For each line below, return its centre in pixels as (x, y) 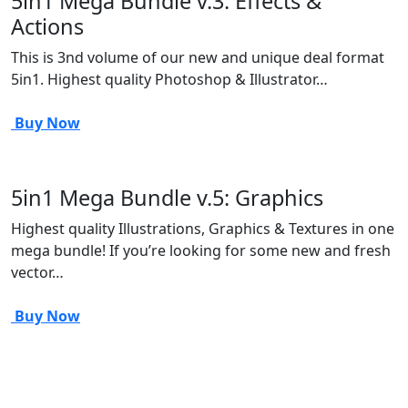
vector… (37, 272)
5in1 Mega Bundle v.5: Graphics (167, 198)
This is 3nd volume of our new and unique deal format (198, 57)
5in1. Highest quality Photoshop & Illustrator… (169, 79)
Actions (47, 26)
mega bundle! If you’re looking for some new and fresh (201, 250)
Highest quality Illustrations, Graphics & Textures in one (203, 229)
